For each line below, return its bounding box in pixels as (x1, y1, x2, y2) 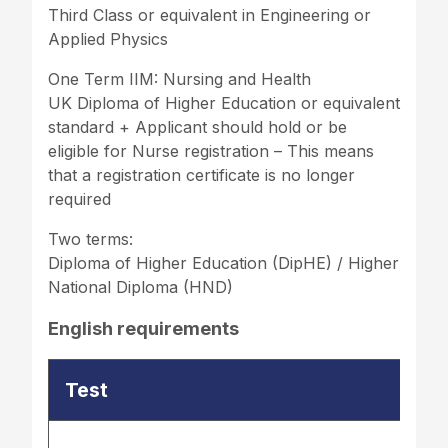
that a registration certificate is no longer (48, 164, 355, 185)
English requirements (48, 317, 239, 339)
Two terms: (48, 228, 133, 249)
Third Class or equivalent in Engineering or (48, 4, 371, 25)
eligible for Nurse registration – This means (48, 140, 374, 161)
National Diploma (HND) (48, 276, 233, 297)
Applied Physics (48, 28, 168, 49)
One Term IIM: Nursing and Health (48, 68, 311, 89)
